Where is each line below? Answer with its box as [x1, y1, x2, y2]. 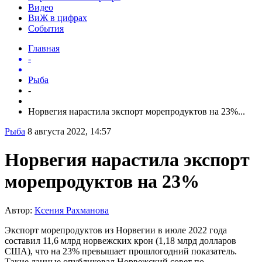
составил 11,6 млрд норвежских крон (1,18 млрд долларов [5, 235, 236, 246]
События [28, 23, 64, 33]
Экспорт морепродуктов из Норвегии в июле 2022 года [5, 225, 227, 235]
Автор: [5, 205, 35, 215]
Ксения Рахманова [35, 205, 109, 215]
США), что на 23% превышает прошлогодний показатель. [5, 246, 237, 256]
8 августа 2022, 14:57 [27, 126, 111, 136]
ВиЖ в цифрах [28, 12, 87, 23]
